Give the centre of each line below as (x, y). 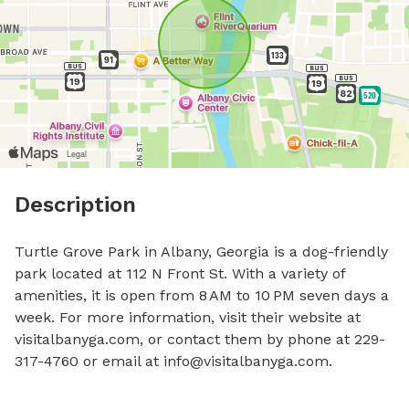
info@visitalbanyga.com (246, 361)
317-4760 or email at (89, 361)
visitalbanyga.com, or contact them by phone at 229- (200, 339)
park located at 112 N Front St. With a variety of (180, 273)
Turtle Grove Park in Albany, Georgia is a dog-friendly (201, 252)
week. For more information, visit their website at (188, 317)
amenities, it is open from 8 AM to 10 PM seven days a (202, 295)
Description (75, 204)
